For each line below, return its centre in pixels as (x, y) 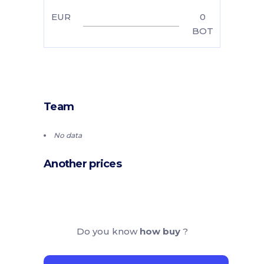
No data (68, 135)
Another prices (82, 164)
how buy (161, 231)
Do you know (108, 231)
